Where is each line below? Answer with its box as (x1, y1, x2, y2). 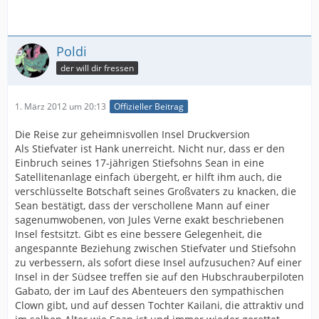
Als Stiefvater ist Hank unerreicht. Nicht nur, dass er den (15, 142, 285, 156)
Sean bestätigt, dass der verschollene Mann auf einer (15, 199, 270, 213)
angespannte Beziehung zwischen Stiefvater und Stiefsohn (15, 241, 296, 256)
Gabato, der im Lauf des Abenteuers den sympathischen (15, 284, 284, 298)
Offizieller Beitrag (114, 100, 184, 113)
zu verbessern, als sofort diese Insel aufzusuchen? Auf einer (15, 256, 302, 270)
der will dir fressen (61, 61, 134, 74)
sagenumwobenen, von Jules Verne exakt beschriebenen (15, 213, 284, 227)
